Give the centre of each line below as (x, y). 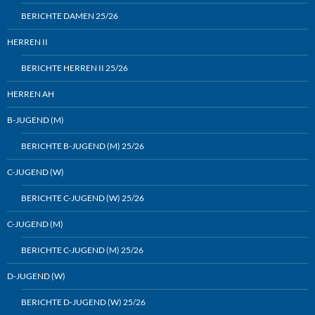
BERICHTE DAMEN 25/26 (70, 16)
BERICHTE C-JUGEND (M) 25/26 (82, 250)
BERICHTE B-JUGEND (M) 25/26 (83, 146)
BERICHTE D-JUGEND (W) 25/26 (83, 302)
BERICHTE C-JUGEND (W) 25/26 (83, 198)
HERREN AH (31, 94)
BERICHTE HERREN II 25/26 (75, 68)
